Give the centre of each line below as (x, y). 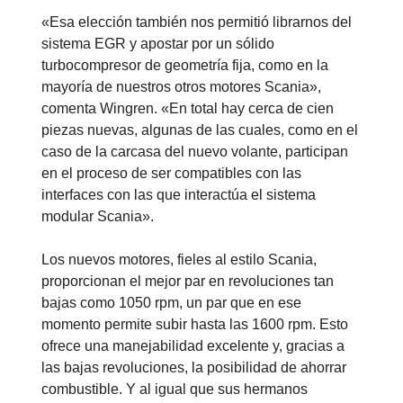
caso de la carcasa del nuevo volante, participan (195, 152)
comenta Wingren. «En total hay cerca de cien (188, 109)
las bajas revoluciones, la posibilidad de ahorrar (194, 368)
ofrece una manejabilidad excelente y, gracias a (193, 346)
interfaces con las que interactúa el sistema (179, 195)
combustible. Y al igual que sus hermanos (175, 390)
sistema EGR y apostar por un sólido (158, 44)
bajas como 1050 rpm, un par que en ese (171, 303)
